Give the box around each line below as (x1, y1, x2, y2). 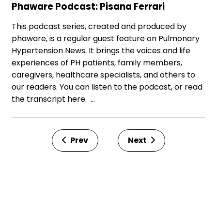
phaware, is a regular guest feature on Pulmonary (12, 33, 200, 44)
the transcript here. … (12, 93, 95, 105)
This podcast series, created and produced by (12, 21, 186, 32)
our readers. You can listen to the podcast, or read (12, 81, 202, 93)
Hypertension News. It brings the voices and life (12, 45, 190, 56)
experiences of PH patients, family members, (12, 57, 182, 68)
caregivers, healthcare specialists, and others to (12, 69, 195, 80)
